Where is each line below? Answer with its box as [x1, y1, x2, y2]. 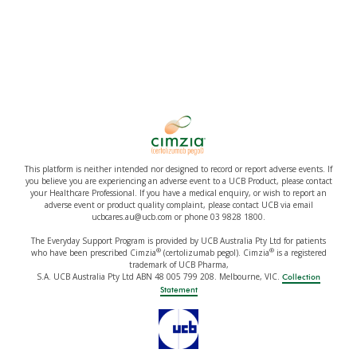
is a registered [273, 247, 327, 258]
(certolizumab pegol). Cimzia [160, 247, 269, 258]
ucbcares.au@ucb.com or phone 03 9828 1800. [92, 211, 265, 222]
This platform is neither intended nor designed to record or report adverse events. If [25, 163, 332, 175]
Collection [282, 273, 320, 281]
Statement [159, 286, 198, 294]
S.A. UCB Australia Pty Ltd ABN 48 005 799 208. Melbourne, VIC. [37, 271, 282, 282]
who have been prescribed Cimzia [30, 247, 156, 258]
